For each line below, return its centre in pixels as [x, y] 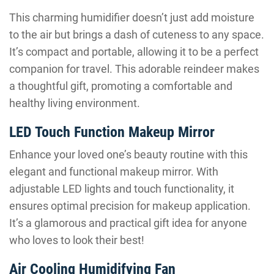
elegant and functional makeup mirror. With [114, 172]
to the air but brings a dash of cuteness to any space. [137, 35]
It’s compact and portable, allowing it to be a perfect [134, 52]
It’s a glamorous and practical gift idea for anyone [128, 223]
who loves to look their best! [77, 240]
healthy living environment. [75, 103]
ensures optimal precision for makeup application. [130, 206]
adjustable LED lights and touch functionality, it [122, 189]
